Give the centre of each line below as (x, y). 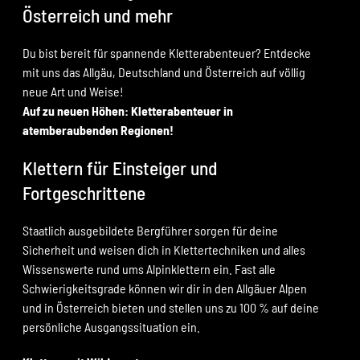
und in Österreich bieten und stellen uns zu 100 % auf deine (170, 307)
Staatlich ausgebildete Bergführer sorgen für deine (150, 230)
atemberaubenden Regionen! (98, 130)
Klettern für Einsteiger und (120, 168)
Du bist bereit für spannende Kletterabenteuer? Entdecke (166, 53)
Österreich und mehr (97, 16)
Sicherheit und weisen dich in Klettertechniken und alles (164, 249)
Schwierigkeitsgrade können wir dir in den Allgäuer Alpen (164, 288)
